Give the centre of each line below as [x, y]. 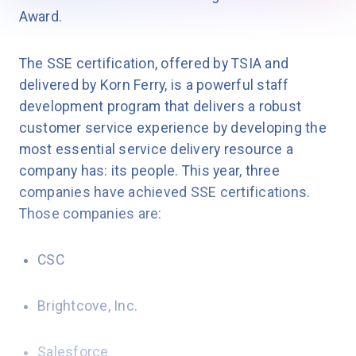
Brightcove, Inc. [88, 306]
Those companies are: [90, 213]
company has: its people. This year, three [149, 170]
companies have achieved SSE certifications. [164, 192]
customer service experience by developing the [172, 128]
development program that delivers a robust [160, 106]
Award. [41, 17]
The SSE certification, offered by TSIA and [154, 63]
